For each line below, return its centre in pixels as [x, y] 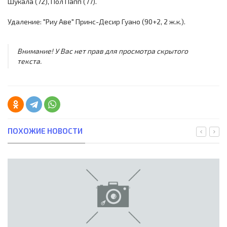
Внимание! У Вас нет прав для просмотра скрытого [102, 51]
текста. [29, 61]
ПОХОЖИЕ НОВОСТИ [45, 131]
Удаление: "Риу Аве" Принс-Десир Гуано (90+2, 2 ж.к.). [97, 22]
